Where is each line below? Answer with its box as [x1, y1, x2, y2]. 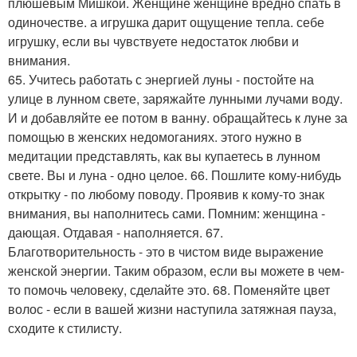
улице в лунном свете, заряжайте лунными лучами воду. [8, 89, 343, 108]
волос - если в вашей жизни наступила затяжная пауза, [8, 300, 336, 318]
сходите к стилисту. [8, 319, 122, 337]
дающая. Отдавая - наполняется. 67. [8, 223, 223, 241]
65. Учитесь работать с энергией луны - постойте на [8, 70, 314, 88]
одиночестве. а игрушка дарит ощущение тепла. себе [8, 13, 324, 31]
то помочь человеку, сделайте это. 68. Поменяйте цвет [8, 280, 330, 299]
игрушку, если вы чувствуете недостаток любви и [8, 32, 299, 50]
